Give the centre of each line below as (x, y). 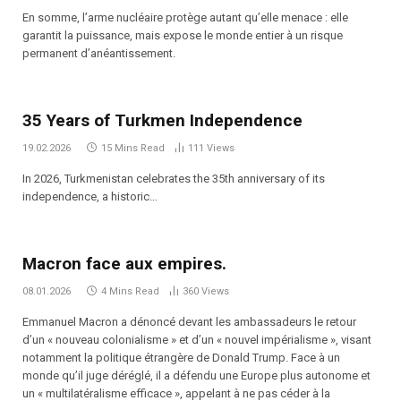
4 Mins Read (130, 291)
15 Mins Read (133, 148)
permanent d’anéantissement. (99, 53)
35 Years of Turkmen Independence (162, 120)
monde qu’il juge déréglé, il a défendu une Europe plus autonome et (196, 375)
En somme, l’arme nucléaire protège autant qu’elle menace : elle (185, 17)
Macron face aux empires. (124, 263)
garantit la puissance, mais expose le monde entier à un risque (183, 35)
